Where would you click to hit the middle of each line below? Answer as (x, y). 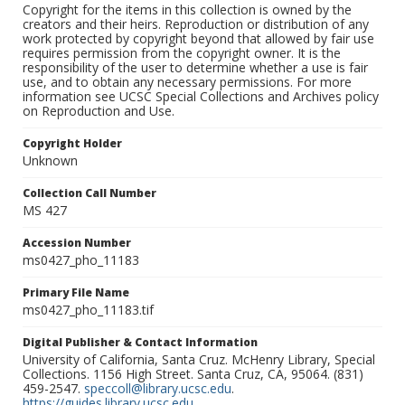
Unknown (50, 161)
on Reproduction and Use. (99, 111)
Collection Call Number (89, 193)
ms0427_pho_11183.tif (88, 310)
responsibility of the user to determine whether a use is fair (195, 68)
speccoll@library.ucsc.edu (158, 389)
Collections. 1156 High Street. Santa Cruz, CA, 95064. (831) (193, 374)
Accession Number (77, 243)
